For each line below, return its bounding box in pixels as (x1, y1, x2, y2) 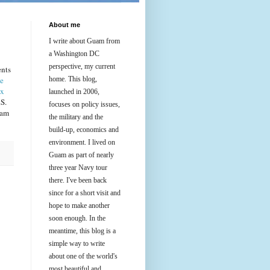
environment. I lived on (49, 138, 115, 146)
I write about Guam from (49, 37, 120, 45)
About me (49, 21, 80, 28)
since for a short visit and (49, 189, 121, 197)
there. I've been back (49, 176, 107, 184)
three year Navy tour (49, 163, 107, 172)
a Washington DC (49, 49, 99, 58)
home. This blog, (49, 75, 97, 83)
